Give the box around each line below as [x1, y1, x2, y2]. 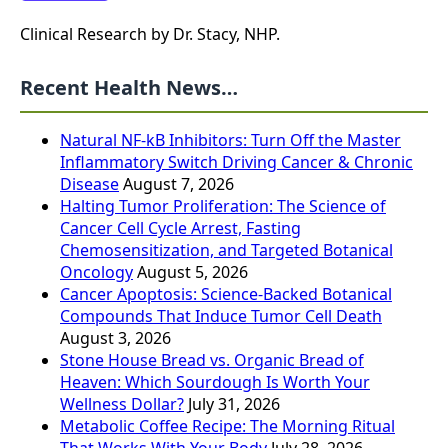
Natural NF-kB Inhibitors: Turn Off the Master [60, 129, 401, 152]
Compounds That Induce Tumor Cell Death [60, 305, 382, 328]
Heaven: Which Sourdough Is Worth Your [60, 371, 370, 394]
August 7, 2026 [123, 173, 234, 196]
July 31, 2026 [188, 393, 280, 416]
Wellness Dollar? [60, 393, 184, 416]
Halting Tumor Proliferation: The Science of [60, 195, 386, 218]
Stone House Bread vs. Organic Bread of [60, 349, 364, 372]
